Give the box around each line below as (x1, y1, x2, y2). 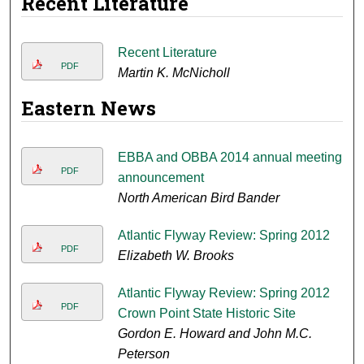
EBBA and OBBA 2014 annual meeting (117, 150, 342, 165)
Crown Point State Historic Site (117, 306, 296, 321)
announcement (117, 171, 204, 185)
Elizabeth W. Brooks (117, 249, 234, 263)
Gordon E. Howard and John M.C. (117, 327, 312, 341)
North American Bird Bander (117, 191, 279, 206)
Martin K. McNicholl (117, 66, 230, 80)
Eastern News (21, 95, 157, 122)
